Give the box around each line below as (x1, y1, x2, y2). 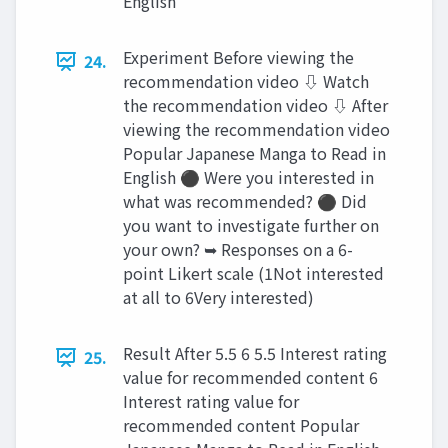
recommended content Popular (123, 413, 359, 437)
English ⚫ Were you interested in (123, 165, 374, 189)
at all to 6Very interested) (123, 285, 314, 309)
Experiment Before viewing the (123, 45, 354, 69)
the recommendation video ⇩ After (123, 93, 388, 117)
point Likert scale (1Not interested (123, 261, 384, 285)
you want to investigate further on (123, 213, 379, 237)
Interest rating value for (123, 389, 299, 413)
